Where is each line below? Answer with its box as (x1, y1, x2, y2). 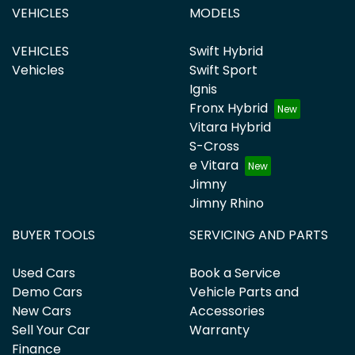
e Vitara (189, 155, 239, 174)
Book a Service (189, 263, 281, 282)
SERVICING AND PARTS (189, 225, 328, 244)
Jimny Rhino (189, 193, 264, 212)
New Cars (12, 301, 71, 320)
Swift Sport (189, 60, 258, 79)
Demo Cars (12, 282, 82, 301)
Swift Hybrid (189, 41, 263, 60)
